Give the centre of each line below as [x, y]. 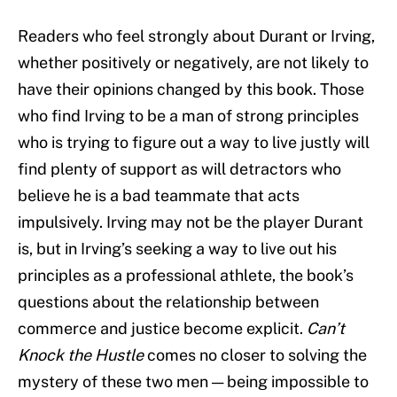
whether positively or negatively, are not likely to [193, 63]
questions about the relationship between [168, 302]
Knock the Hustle [81, 355]
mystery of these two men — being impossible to [193, 382]
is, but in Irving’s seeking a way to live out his [177, 249]
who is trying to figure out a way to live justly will [194, 143]
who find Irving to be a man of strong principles [188, 116]
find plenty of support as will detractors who [179, 169]
